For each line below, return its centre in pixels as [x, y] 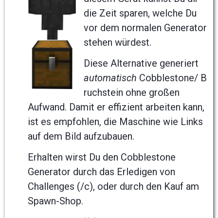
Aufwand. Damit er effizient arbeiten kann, [116, 107]
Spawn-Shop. [55, 201]
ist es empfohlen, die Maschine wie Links [115, 122]
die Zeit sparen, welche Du [140, 13]
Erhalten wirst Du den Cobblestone [102, 157]
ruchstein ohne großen [132, 93]
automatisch [111, 78]
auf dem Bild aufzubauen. [81, 136]
